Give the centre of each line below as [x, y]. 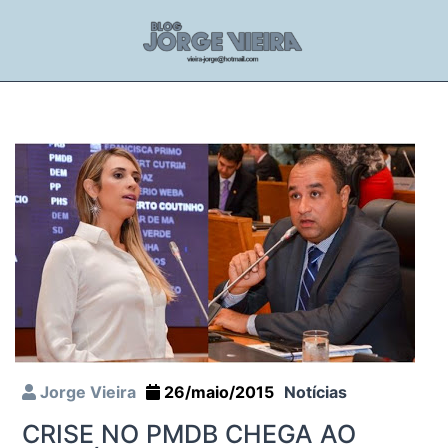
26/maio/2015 [217, 391]
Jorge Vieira [86, 391]
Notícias [315, 391]
